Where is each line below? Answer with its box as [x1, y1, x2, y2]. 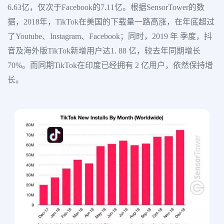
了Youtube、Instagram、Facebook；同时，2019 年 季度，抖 [7, 32, 212, 41]
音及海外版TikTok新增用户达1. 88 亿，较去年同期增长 [7, 46, 200, 55]
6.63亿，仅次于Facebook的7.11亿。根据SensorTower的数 [7, 3, 204, 12]
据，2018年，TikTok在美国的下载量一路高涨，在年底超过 [7, 17, 214, 26]
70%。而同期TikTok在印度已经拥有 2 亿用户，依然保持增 [7, 61, 213, 70]
